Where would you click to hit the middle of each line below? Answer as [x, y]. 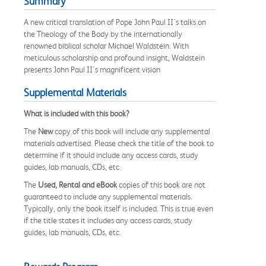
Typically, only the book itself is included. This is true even [118, 208]
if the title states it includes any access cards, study [108, 220]
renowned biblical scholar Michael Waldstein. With [106, 45]
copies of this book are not [161, 184]
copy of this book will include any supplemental [132, 131]
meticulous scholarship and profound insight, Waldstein [114, 57]
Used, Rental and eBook [77, 184]
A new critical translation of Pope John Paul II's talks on [115, 22]
